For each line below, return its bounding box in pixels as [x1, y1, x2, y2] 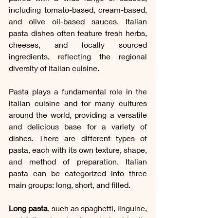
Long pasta [9, 203, 48, 213]
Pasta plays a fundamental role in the [9, 86, 147, 96]
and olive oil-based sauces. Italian [9, 16, 147, 26]
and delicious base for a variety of [9, 121, 147, 131]
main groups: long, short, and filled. [9, 180, 130, 189]
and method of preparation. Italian [9, 156, 147, 166]
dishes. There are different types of [9, 133, 147, 143]
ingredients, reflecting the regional [9, 51, 147, 61]
